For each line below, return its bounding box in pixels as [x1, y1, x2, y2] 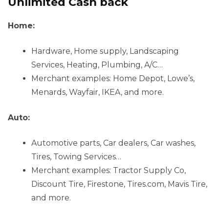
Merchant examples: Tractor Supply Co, [31, 165, 186, 175]
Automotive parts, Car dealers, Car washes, [31, 138, 196, 148]
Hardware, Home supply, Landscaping [31, 46, 179, 56]
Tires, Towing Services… [31, 152, 121, 161]
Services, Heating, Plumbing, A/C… [31, 60, 163, 69]
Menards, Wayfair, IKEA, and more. [31, 87, 164, 97]
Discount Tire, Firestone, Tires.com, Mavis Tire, [31, 179, 207, 189]
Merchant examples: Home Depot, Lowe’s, [31, 73, 195, 83]
